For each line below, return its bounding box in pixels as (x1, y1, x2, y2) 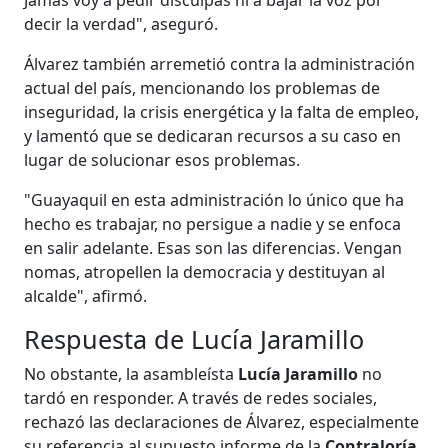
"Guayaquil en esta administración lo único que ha (24, 188, 405, 211)
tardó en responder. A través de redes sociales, (24, 386, 378, 409)
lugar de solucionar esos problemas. (24, 148, 301, 171)
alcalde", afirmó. (24, 284, 148, 307)
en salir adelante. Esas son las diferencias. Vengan (24, 236, 403, 259)
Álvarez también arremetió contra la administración (24, 52, 416, 75)
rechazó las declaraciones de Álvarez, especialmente (24, 410, 420, 433)
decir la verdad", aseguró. (24, 12, 219, 35)
